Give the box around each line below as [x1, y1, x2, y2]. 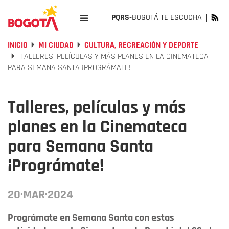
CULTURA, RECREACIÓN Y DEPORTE [84, 40, 198, 51]
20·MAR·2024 [8, 187, 73, 202]
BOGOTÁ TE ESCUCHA [132, 12, 202, 23]
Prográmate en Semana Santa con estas [8, 211, 174, 224]
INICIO [8, 40, 28, 51]
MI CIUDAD [38, 40, 74, 51]
